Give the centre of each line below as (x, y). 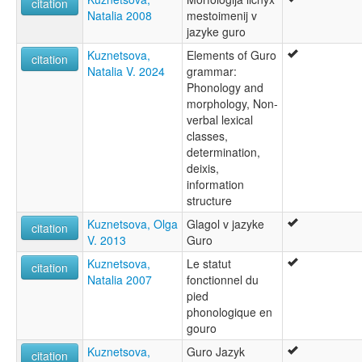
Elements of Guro (232, 55)
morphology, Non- (232, 104)
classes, (207, 136)
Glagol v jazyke (225, 224)
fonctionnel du (223, 280)
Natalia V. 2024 (126, 72)
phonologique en (229, 312)
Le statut (209, 264)
